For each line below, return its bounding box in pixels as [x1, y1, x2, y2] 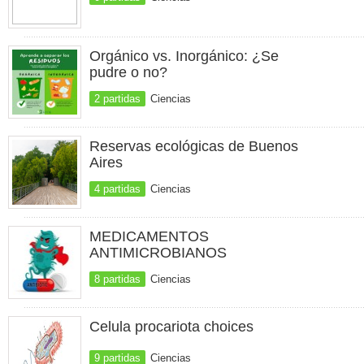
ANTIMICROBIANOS [89, 245, 227, 261]
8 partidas [94, 273, 141, 285]
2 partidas [94, 93, 141, 105]
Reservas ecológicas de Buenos [89, 138, 298, 154]
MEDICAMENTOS [89, 228, 209, 245]
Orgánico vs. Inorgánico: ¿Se [89, 48, 279, 64]
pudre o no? [89, 64, 167, 80]
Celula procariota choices [89, 318, 253, 335]
